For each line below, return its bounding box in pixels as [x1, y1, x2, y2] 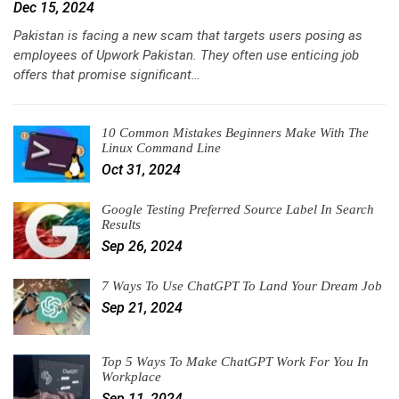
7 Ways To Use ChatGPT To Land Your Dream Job [102, 278, 382, 293]
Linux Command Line [102, 141, 221, 156]
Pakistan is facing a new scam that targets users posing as [13, 28, 362, 45]
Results [102, 217, 141, 232]
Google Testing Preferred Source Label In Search [102, 202, 374, 217]
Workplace [102, 370, 161, 385]
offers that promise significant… [13, 67, 200, 84]
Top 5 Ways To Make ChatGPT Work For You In [102, 354, 369, 370]
